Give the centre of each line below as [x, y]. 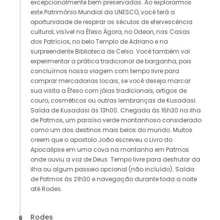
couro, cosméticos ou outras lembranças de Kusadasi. [114, 101]
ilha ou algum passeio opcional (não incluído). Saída [112, 169]
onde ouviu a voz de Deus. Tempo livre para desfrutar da [115, 160]
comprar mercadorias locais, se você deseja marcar [110, 81]
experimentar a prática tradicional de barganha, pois [111, 61]
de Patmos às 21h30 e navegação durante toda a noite [114, 179]
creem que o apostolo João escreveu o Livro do [101, 140]
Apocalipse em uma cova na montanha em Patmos [110, 150]
